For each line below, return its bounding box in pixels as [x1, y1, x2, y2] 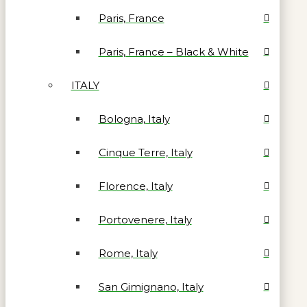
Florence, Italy [98, 180, 173, 193]
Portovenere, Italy [98, 213, 192, 227]
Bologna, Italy [98, 112, 170, 126]
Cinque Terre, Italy [98, 146, 193, 160]
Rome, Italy [98, 247, 158, 260]
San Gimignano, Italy [98, 280, 204, 294]
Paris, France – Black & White [98, 45, 249, 59]
